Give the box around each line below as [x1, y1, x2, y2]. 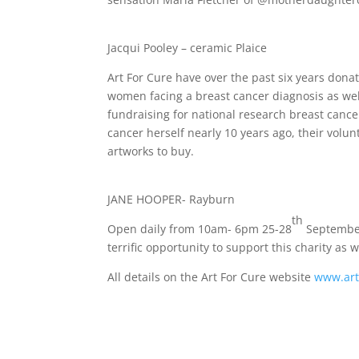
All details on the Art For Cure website [107, 268, 315, 284]
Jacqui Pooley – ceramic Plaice [107, 39, 268, 55]
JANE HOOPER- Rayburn [107, 191, 236, 207]
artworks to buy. [107, 143, 198, 159]
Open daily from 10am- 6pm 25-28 [107, 220, 292, 236]
